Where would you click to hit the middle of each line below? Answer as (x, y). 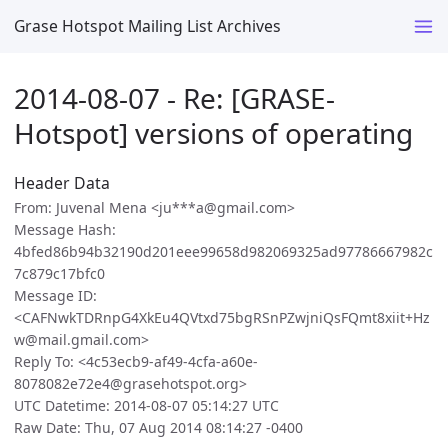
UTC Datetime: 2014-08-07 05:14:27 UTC (146, 406)
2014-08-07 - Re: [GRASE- (174, 97)
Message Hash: (65, 230)
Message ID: (55, 296)
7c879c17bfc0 (59, 274)
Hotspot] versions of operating (213, 132)
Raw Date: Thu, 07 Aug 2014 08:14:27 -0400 (158, 428)
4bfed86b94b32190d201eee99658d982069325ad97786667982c (223, 252)
